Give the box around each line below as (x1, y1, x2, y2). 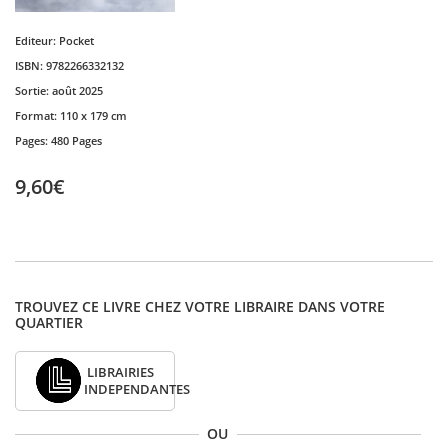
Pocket (59, 33, 94, 48)
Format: (15, 108, 60, 123)
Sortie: (15, 83, 52, 98)
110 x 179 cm (60, 108, 127, 123)
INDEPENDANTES (84, 381, 191, 398)
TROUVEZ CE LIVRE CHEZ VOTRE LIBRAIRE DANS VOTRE (15, 297, 385, 316)
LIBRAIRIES (87, 364, 155, 381)
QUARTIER (15, 313, 83, 332)
